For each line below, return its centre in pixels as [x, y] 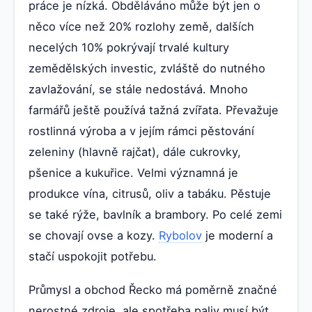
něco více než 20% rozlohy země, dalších [141, 26]
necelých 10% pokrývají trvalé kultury [129, 47]
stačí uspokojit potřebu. [93, 256]
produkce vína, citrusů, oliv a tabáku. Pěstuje [150, 193]
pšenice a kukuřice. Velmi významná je [133, 172]
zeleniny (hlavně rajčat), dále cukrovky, [135, 151]
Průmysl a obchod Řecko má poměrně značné [153, 289]
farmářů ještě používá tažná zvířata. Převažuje [154, 110]
